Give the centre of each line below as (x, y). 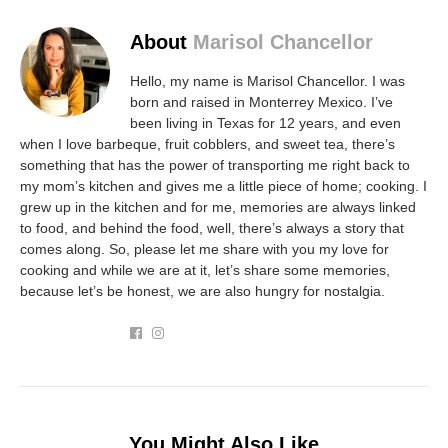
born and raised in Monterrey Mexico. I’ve (261, 101)
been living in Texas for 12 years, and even (265, 122)
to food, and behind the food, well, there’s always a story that (212, 227)
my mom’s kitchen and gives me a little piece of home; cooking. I (223, 185)
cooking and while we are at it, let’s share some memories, (205, 269)
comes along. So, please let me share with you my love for (204, 248)
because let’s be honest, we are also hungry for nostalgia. (202, 290)
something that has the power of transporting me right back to (215, 164)
